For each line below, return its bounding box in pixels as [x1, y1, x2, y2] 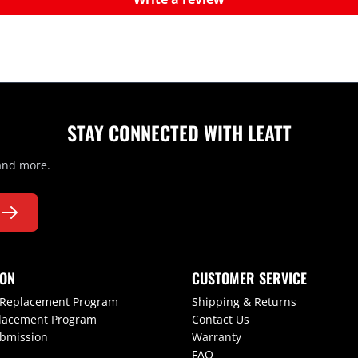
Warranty [192, 329, 241, 345]
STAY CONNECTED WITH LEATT [66, 118, 292, 148]
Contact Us [192, 312, 249, 328]
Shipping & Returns [192, 294, 296, 310]
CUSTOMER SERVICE [192, 268, 307, 289]
